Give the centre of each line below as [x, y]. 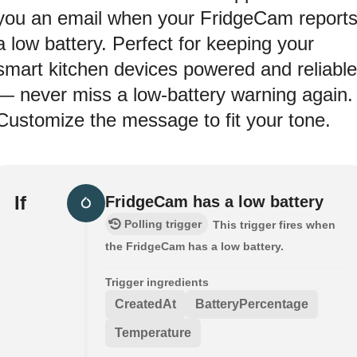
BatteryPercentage [252, 304]
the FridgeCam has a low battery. [194, 246]
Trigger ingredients [157, 282]
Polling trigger [163, 224]
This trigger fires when [274, 224]
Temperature [153, 332]
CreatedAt [145, 304]
